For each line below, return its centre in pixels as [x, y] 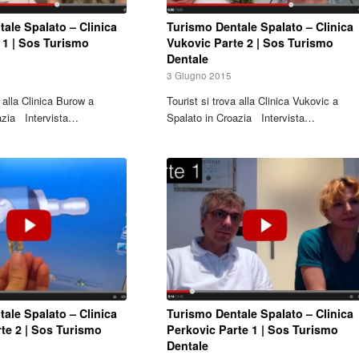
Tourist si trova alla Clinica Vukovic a [252, 100]
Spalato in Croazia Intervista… [240, 117]
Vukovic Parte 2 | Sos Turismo [250, 42]
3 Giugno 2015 [199, 75]
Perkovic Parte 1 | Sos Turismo [252, 329]
